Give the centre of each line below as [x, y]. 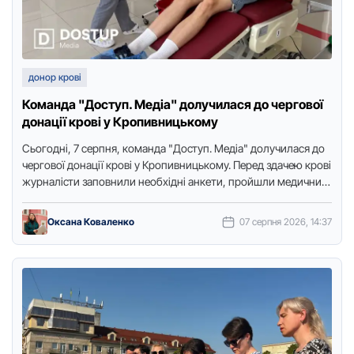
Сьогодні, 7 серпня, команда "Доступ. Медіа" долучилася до [173, 148]
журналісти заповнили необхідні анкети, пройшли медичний [175, 181]
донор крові [55, 77]
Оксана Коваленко [91, 222]
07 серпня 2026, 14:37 [286, 222]
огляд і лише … [59, 198]
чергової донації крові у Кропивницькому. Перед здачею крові [177, 165]
